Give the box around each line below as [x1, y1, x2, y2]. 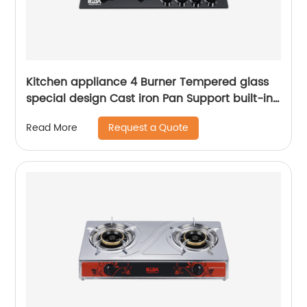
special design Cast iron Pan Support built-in [26, 89, 273, 108]
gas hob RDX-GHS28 [26, 106, 138, 124]
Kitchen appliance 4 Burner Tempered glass [26, 73, 241, 91]
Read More [26, 120, 78, 136]
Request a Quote [108, 119, 189, 136]
